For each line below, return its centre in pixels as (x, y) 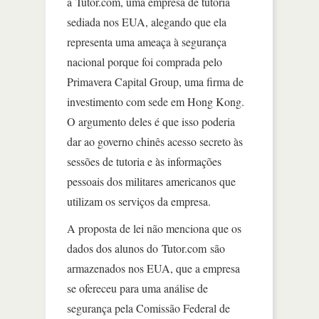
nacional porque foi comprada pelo (145, 61)
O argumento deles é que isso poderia (151, 121)
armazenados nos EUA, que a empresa (153, 268)
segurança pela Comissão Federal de (148, 308)
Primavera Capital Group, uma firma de (155, 81)
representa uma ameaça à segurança (147, 41)
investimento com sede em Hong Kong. (156, 101)
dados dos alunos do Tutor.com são (146, 248)
